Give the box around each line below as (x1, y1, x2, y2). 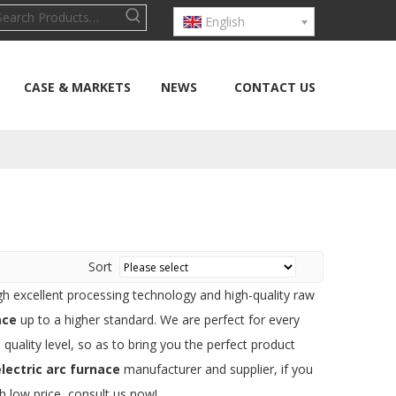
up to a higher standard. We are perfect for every (17, 311, 300, 328)
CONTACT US (234, 79, 316, 95)
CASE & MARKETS (24, 79, 131, 95)
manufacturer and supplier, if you (120, 361, 313, 377)
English (205, 13, 245, 30)
